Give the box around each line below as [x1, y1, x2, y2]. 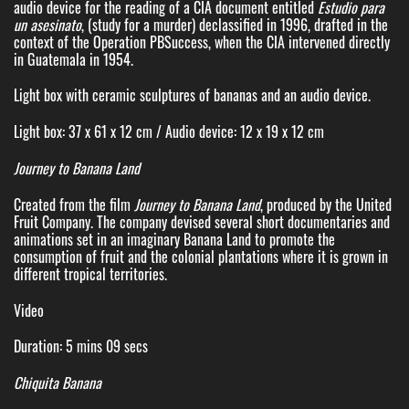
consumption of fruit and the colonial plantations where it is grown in [14, 245, 388, 267]
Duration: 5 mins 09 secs [14, 335, 148, 358]
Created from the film [14, 193, 134, 215]
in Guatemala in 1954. [14, 47, 133, 70]
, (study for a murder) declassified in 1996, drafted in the [81, 13, 388, 36]
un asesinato [14, 13, 81, 36]
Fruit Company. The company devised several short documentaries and [14, 210, 390, 233]
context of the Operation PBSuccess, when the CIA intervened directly [14, 30, 390, 53]
